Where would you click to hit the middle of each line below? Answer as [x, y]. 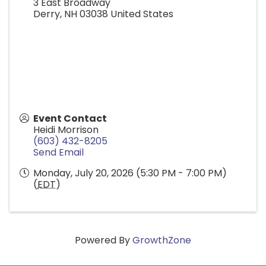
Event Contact [70, 118]
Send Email [58, 152]
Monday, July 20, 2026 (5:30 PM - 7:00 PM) [130, 173]
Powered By [104, 240]
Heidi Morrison [66, 129]
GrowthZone [162, 240]
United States [142, 14]
